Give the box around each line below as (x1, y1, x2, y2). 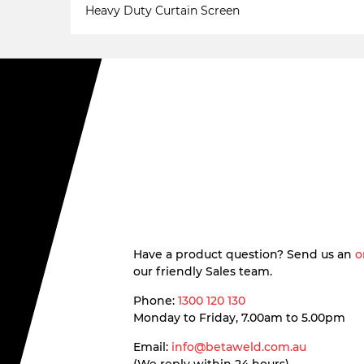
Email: (132, 340, 171, 354)
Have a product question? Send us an (132, 247, 355, 262)
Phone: (132, 293, 178, 308)
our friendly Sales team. (132, 264, 272, 279)
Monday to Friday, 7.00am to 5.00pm (132, 310, 345, 325)
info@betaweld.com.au (171, 340, 306, 354)
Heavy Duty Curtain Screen (85, 3, 240, 18)
